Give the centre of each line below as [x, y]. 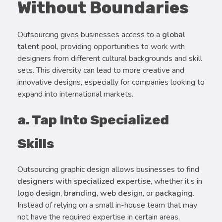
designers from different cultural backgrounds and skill [110, 59]
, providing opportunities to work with [121, 47]
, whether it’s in [176, 182]
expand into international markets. [75, 94]
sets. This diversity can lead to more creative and [101, 71]
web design [121, 194]
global [174, 35]
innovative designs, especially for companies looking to [111, 83]
